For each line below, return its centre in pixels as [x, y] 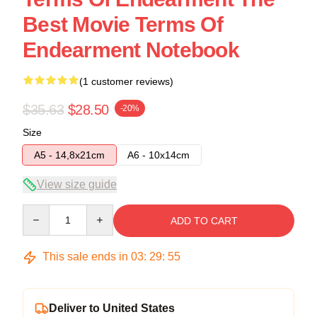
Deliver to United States [112, 308]
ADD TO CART [204, 221]
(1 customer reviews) [126, 81]
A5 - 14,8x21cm [69, 155]
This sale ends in [85, 257]
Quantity [41, 211]
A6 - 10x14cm [158, 155]
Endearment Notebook [131, 50]
